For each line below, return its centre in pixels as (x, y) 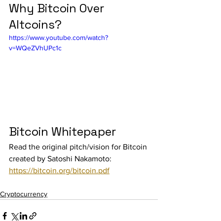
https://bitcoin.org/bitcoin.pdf (59, 170)
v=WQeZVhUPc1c (35, 48)
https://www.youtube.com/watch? (58, 37)
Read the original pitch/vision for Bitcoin (79, 147)
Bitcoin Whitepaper (62, 131)
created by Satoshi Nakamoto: (61, 158)
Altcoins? (35, 24)
